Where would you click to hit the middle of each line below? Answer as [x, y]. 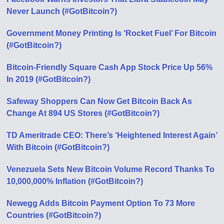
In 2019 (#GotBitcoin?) [49, 79]
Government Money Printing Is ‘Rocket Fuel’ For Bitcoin [112, 33]
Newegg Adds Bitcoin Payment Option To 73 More [101, 203]
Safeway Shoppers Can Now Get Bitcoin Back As [99, 101]
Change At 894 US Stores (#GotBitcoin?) [83, 113]
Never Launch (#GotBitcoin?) [62, 11]
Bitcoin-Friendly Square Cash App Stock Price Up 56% [110, 67]
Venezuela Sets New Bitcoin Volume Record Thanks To [111, 169]
